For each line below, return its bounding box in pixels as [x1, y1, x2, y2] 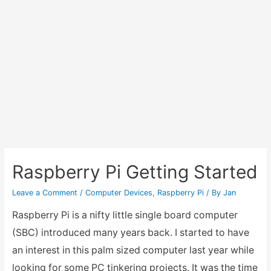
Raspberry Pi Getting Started [11, 160, 258, 183]
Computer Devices [85, 188, 152, 197]
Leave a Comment [11, 188, 77, 197]
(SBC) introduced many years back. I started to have [11, 226, 249, 238]
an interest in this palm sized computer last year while [11, 244, 254, 256]
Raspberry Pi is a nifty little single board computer [11, 209, 238, 221]
